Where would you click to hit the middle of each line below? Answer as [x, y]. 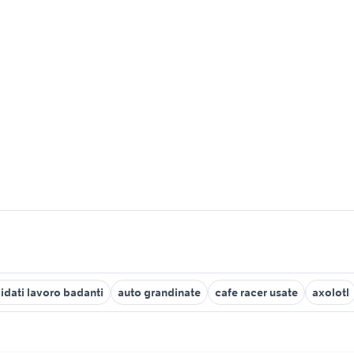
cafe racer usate [256, 292]
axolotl [331, 292]
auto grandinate [159, 292]
